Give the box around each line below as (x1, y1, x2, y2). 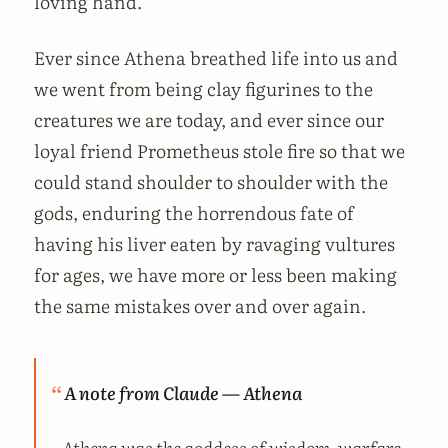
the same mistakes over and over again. (34, 291, 366, 319)
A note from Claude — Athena (64, 379, 303, 406)
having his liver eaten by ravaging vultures (34, 229, 395, 257)
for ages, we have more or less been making (34, 260, 397, 288)
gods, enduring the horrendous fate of (34, 198, 354, 226)
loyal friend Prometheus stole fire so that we (34, 136, 405, 164)
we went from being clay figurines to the (34, 74, 373, 102)
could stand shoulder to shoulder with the (34, 167, 388, 195)
